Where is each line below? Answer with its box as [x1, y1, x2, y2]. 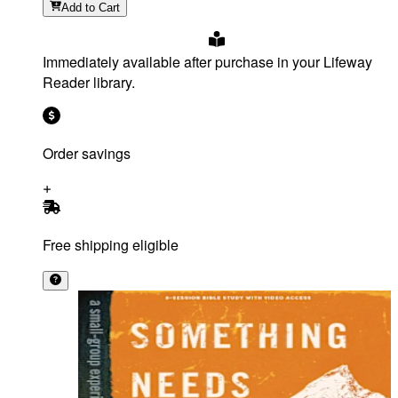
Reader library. [43, 72, 135, 93]
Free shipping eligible [43, 235, 179, 256]
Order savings [43, 143, 131, 164]
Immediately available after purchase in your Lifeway [43, 52, 372, 73]
